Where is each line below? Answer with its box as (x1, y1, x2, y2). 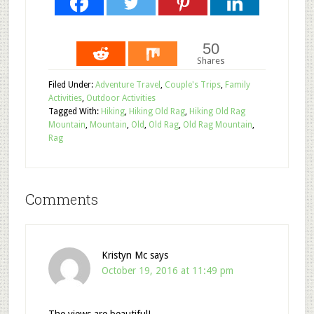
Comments (25, 189, 98, 208)
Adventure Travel (95, 79, 161, 90)
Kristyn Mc (101, 249, 147, 261)
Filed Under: (48, 79, 95, 90)
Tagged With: (48, 106, 101, 116)
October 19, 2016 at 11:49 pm (101, 264, 233, 276)
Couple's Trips (164, 79, 221, 90)
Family (224, 79, 250, 90)
